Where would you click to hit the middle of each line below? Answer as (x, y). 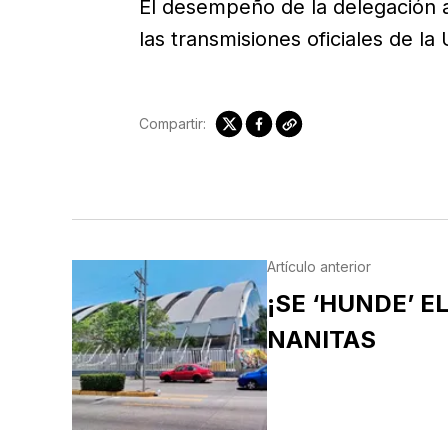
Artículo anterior (318, 266)
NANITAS (321, 339)
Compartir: (172, 123)
